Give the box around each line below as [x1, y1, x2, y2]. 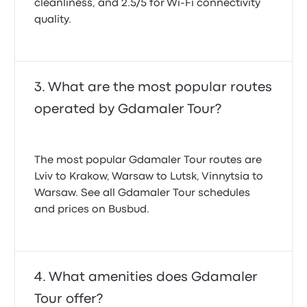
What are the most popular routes [48, 82, 273, 93]
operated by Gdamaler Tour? [34, 103, 222, 115]
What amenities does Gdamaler [49, 271, 258, 283]
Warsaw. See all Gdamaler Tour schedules [34, 188, 251, 198]
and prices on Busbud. [34, 205, 150, 214]
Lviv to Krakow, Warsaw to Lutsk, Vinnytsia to [34, 172, 264, 182]
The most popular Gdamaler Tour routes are [34, 156, 262, 165]
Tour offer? [34, 293, 103, 305]
